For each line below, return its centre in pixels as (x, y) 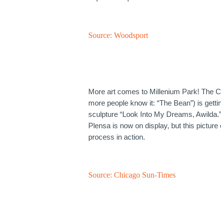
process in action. (117, 137)
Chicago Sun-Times (145, 175)
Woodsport (131, 35)
